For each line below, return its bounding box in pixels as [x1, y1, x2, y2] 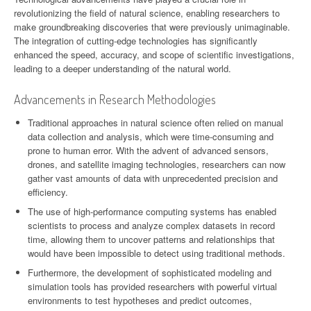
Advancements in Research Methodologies [14, 91, 216, 107]
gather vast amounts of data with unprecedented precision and [28, 171, 278, 185]
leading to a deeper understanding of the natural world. [14, 61, 231, 75]
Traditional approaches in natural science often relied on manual [28, 115, 283, 129]
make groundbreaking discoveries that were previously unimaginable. [14, 19, 290, 33]
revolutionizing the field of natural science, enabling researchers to [14, 6, 280, 19]
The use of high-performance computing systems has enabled [28, 204, 276, 218]
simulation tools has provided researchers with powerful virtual [28, 279, 277, 293]
